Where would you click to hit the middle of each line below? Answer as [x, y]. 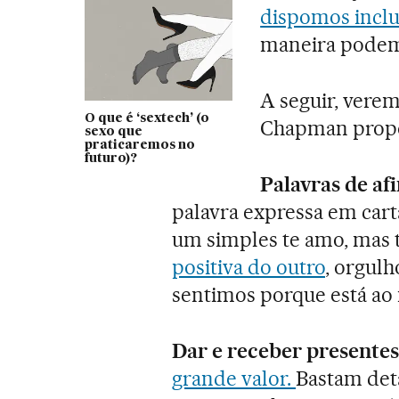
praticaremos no [139, 145]
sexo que [113, 131]
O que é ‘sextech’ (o [147, 118]
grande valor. [234, 378]
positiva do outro [249, 267]
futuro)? [110, 158]
